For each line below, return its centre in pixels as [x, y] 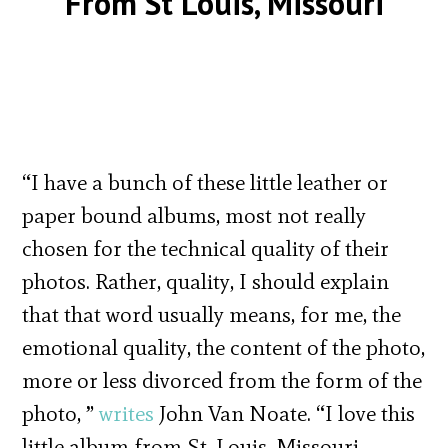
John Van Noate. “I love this [285, 413]
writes [127, 413]
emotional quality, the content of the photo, [224, 347]
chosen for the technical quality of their [206, 248]
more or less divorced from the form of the [222, 380]
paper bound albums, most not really [194, 215]
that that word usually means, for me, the [212, 314]
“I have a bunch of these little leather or [205, 182]
